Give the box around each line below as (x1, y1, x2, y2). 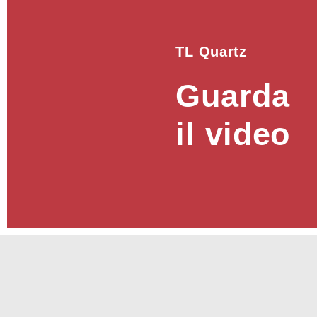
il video (175, 115, 291, 152)
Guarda (175, 77, 290, 114)
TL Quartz (175, 43, 247, 59)
